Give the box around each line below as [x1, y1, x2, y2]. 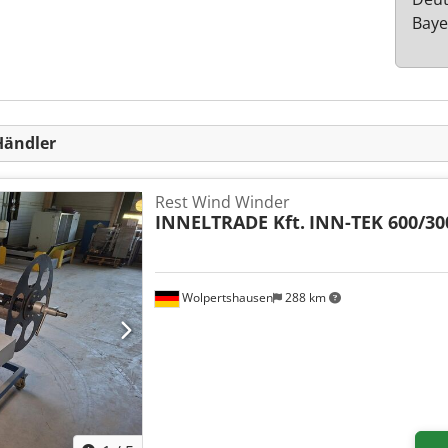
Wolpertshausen [179, 289, 274, 307]
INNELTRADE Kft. [155, 210, 306, 234]
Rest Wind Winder [155, 191, 291, 213]
